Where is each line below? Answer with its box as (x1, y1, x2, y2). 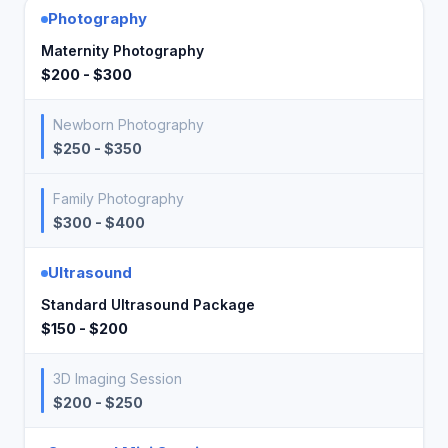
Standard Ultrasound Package (41, 296, 255, 313)
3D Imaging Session (53, 370, 182, 387)
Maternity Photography (41, 42, 204, 59)
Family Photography (53, 190, 184, 207)
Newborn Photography (53, 116, 204, 133)
